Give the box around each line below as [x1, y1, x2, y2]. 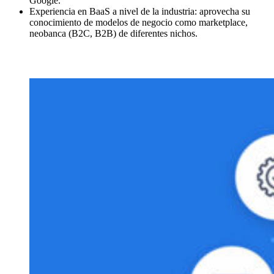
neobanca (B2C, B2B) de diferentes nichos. [29, 28, 198, 39]
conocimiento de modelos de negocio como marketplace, [29, 17, 248, 28]
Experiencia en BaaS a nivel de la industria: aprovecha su [29, 6, 250, 17]
